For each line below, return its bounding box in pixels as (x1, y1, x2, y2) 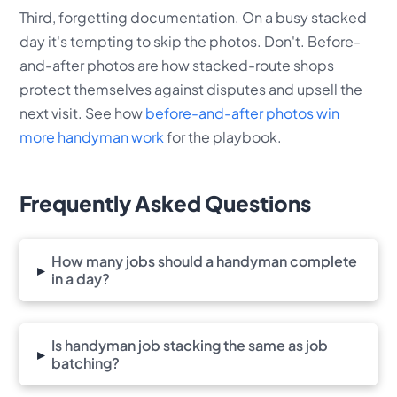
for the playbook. (164, 127, 283, 146)
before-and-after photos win (145, 103, 340, 122)
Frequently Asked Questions (19, 189, 312, 216)
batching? (51, 353, 121, 372)
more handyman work (19, 127, 165, 146)
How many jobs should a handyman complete (51, 251, 358, 270)
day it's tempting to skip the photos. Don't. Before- (19, 31, 362, 51)
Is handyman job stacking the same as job (51, 335, 329, 354)
